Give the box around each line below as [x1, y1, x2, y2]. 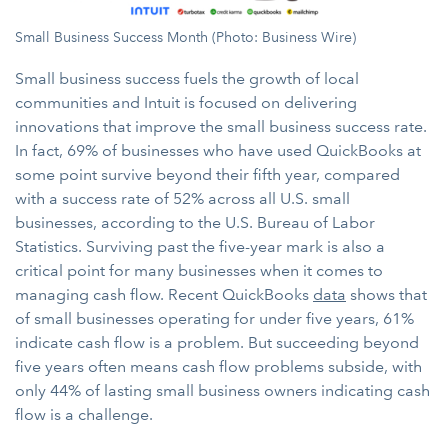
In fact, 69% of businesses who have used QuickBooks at [15, 140, 421, 160]
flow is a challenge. [15, 404, 153, 424]
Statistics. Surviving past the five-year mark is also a [15, 236, 385, 256]
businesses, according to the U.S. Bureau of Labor [15, 212, 375, 232]
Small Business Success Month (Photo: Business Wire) [15, 28, 356, 45]
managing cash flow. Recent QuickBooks [15, 284, 313, 304]
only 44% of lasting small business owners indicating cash [15, 380, 430, 400]
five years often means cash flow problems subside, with [15, 356, 422, 376]
